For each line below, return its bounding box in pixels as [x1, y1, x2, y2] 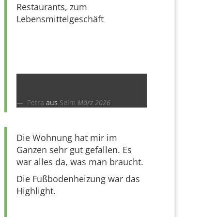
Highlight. [16, 185, 56, 197]
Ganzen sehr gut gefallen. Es [16, 143, 132, 155]
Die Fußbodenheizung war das [16, 172, 140, 185]
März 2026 [77, 97, 110, 107]
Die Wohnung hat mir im [16, 131, 117, 143]
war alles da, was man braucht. [16, 155, 143, 168]
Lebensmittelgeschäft [16, 13, 104, 25]
